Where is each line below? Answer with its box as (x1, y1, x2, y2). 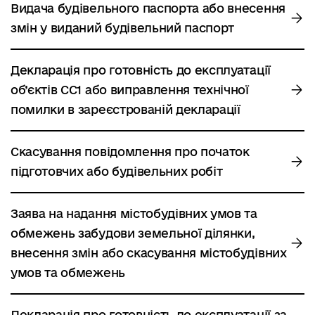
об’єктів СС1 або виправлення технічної (11, 83, 249, 96)
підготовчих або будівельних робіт (11, 165, 223, 178)
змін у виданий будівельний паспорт (11, 21, 235, 34)
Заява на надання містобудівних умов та (11, 207, 257, 220)
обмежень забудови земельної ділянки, (11, 226, 255, 240)
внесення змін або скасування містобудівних (11, 246, 287, 259)
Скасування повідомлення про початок (11, 145, 250, 158)
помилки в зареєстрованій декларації (11, 103, 240, 116)
